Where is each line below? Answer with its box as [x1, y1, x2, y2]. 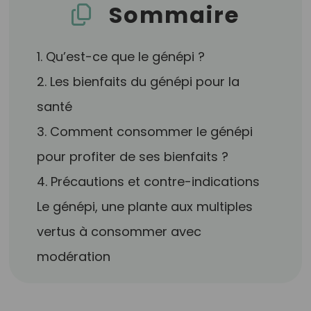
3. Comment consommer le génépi [37, 123, 253, 140]
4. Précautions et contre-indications [37, 173, 260, 190]
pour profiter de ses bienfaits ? [37, 148, 229, 165]
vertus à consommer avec [37, 223, 202, 240]
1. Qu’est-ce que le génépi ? [37, 48, 205, 65]
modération [37, 248, 111, 265]
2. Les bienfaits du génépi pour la [37, 73, 240, 90]
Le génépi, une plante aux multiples [37, 198, 253, 215]
